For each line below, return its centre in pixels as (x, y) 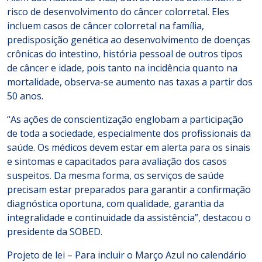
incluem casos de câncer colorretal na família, (106, 26)
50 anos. (25, 96)
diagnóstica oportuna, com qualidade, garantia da (116, 204)
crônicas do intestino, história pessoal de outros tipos (125, 54)
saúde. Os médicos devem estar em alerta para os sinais (129, 147)
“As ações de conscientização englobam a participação (125, 119)
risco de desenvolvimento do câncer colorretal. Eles (118, 12)
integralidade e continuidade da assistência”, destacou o (129, 218)
